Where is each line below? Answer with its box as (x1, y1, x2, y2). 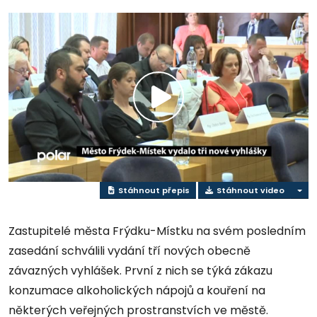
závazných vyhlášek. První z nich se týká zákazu (8, 263, 272, 279)
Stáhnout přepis (115, 184, 190, 196)
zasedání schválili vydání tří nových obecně (8, 243, 250, 260)
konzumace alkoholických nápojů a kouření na (8, 282, 265, 299)
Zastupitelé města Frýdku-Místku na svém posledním (8, 223, 306, 240)
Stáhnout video (214, 184, 284, 196)
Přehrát (158, 101, 229, 125)
